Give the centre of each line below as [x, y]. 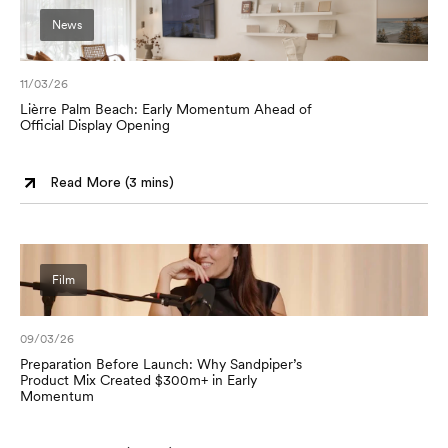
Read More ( [89, 182]
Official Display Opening [95, 125]
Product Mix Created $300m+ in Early [138, 380]
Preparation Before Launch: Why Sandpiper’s [161, 364]
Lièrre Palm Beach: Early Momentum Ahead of [166, 109]
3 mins [149, 182]
